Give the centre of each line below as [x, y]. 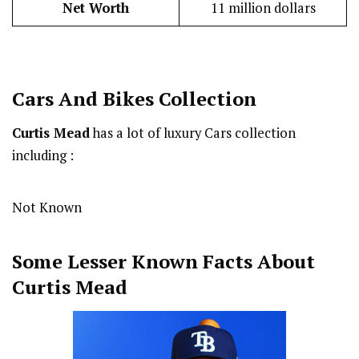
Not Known [47, 208]
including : [43, 156]
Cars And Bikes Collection [134, 98]
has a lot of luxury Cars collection [193, 133]
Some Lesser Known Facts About [163, 262]
